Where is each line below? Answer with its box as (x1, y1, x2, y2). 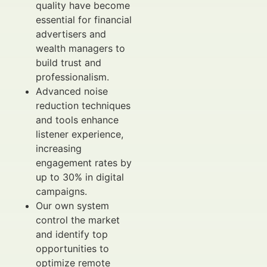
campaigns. (36, 185, 87, 197)
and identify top (36, 228, 108, 240)
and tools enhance (36, 114, 119, 126)
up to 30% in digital (36, 171, 124, 183)
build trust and (36, 57, 101, 69)
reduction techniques (36, 100, 131, 111)
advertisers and (36, 28, 106, 40)
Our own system (36, 200, 109, 212)
